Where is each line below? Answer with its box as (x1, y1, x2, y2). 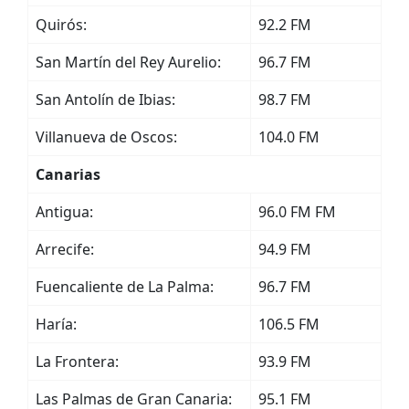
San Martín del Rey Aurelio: (36, 52, 221, 72)
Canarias (36, 164, 100, 184)
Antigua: (36, 202, 93, 222)
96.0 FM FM (258, 202, 336, 222)
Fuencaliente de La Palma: (36, 277, 214, 297)
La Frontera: (36, 351, 119, 372)
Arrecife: (36, 239, 94, 259)
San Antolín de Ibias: (36, 89, 175, 110)
